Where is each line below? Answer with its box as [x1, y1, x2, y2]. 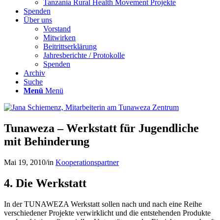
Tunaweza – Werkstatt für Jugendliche [4, 121, 199, 135]
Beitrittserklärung [43, 42, 97, 51]
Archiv [24, 69, 45, 77]
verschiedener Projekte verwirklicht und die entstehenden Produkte [4, 208, 211, 217]
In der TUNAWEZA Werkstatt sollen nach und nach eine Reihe [4, 199, 202, 208]
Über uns [24, 16, 52, 24]
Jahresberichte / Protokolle [43, 51, 125, 59]
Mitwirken [43, 33, 76, 42]
